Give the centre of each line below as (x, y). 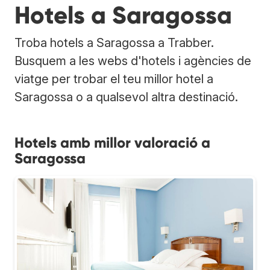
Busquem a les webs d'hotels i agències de (133, 61)
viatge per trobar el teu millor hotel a (114, 79)
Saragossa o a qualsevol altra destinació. (126, 97)
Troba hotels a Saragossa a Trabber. (114, 42)
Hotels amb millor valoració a (112, 142)
